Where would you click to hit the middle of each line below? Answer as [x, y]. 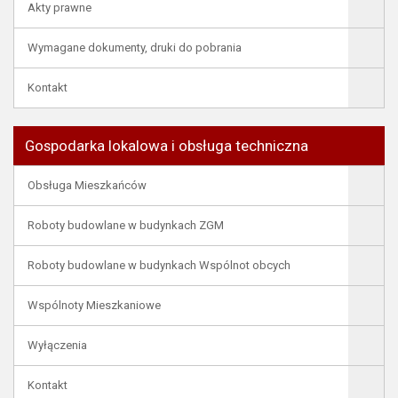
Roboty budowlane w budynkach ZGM [126, 225]
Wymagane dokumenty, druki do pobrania [135, 48]
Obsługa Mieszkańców [87, 185]
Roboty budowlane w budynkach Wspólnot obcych [159, 265]
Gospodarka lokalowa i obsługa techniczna [167, 146]
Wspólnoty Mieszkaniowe [94, 305]
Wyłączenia [57, 345]
